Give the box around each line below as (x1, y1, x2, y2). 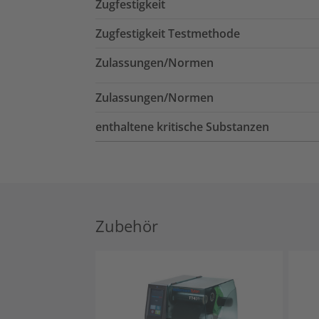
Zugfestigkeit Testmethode (95, 25, 240, 41)
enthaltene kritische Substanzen (95, 118, 269, 135)
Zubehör (95, 215, 158, 236)
